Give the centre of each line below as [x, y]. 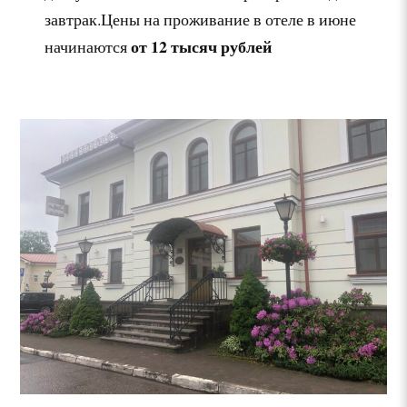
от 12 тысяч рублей [202, 46]
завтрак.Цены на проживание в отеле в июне [201, 19]
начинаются [88, 46]
